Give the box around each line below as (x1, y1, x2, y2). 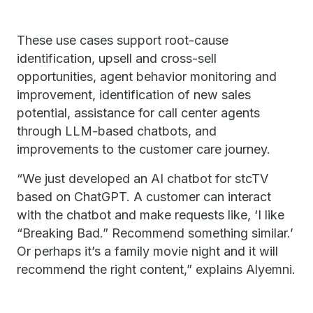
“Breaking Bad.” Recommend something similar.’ (17, 226, 293, 240)
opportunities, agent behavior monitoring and (17, 69, 277, 84)
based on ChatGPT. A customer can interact (17, 189, 271, 204)
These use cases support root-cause (17, 33, 228, 48)
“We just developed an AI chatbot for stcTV (17, 171, 268, 186)
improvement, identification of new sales (17, 87, 251, 102)
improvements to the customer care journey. (17, 142, 270, 156)
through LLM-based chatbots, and (17, 124, 217, 138)
